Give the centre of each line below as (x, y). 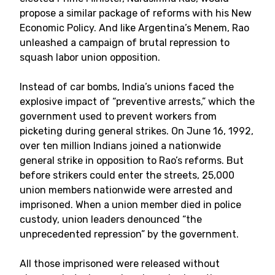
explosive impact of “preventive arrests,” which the (137, 102)
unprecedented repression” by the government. (129, 234)
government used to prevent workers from (118, 116)
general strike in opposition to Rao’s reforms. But (132, 161)
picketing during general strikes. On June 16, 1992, (137, 131)
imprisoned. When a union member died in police (130, 205)
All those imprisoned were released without (120, 264)
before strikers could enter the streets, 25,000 (127, 175)
